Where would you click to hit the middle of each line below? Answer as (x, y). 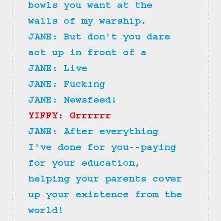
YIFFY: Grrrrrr (70, 117)
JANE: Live (58, 70)
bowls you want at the (93, 7)
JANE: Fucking (67, 86)
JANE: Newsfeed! (73, 101)
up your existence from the (108, 196)
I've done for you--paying (105, 149)
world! (46, 212)
